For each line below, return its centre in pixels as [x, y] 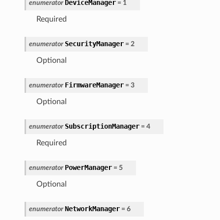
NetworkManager [92, 208]
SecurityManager [94, 43]
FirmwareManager [94, 85]
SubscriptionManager [102, 126]
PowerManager [88, 167]
